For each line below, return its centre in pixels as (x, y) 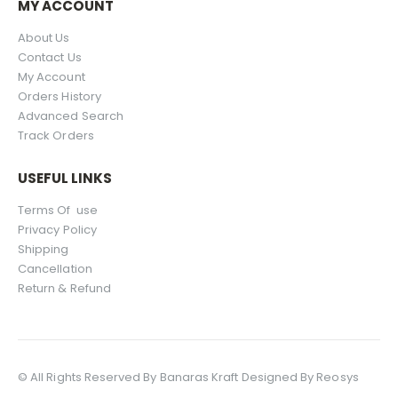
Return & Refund (64, 288)
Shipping (44, 249)
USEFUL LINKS (65, 178)
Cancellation (55, 268)
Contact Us (50, 58)
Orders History (60, 97)
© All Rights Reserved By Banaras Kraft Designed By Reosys (188, 378)
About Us (44, 38)
